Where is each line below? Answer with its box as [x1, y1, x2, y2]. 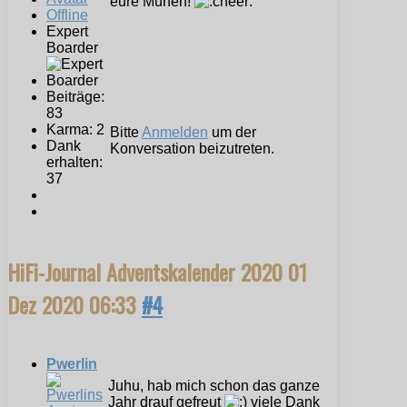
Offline [46, 6, 88, 23]
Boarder [46, 39, 98, 55]
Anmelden [142, 124, 208, 140]
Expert [46, 23, 88, 39]
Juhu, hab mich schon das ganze [108, 377, 320, 393]
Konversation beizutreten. [110, 140, 274, 156]
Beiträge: [46, 88, 104, 104]
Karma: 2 [46, 121, 104, 137]
